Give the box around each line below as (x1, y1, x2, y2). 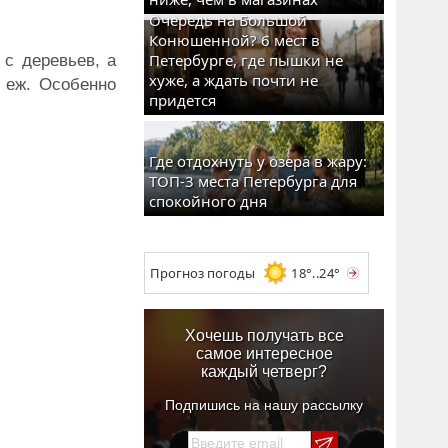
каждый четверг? (201, 363, 327, 380)
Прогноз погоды (150, 264, 255, 282)
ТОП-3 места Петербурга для (149, 171, 357, 191)
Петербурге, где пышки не (149, 50, 343, 70)
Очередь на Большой (149, 10, 307, 30)
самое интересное (195, 345, 333, 362)
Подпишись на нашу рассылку (165, 397, 363, 413)
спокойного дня (149, 191, 267, 211)
